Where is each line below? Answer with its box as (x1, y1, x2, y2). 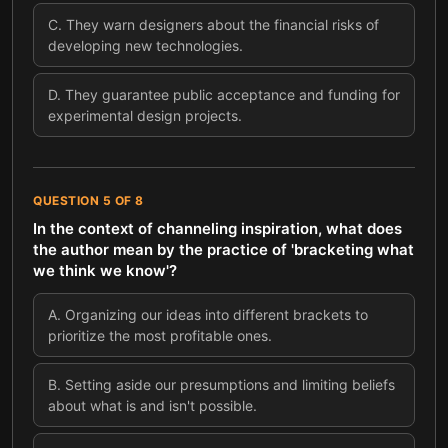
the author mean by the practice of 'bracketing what (33, 240, 414, 259)
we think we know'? (33, 261, 177, 280)
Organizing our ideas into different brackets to (65, 306, 368, 323)
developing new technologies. (48, 37, 243, 54)
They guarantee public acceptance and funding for (65, 86, 400, 103)
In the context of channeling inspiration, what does (33, 219, 402, 238)
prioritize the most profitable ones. (48, 327, 272, 344)
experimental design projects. (48, 107, 242, 124)
